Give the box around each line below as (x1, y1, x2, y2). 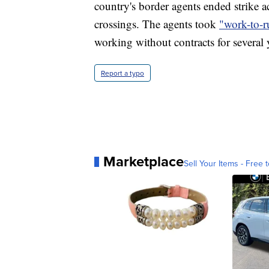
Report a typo (101, 68, 144, 79)
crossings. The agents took (94, 16, 219, 32)
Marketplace (103, 151, 184, 172)
